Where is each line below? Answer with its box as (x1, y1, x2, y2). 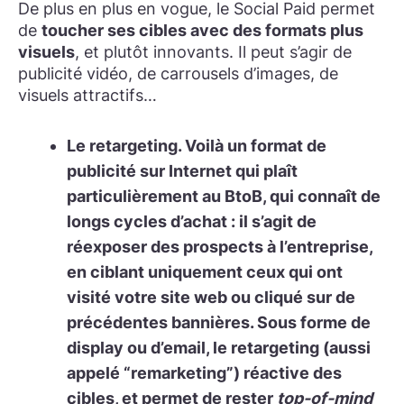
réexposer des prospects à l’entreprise (67, 236, 369, 256)
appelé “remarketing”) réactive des (67, 363, 342, 382)
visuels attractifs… (18, 85, 157, 105)
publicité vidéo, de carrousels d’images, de (18, 63, 338, 83)
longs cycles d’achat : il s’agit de (67, 211, 317, 231)
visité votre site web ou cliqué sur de (67, 287, 355, 307)
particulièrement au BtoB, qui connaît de (67, 186, 381, 206)
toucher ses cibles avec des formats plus (41, 20, 363, 40)
